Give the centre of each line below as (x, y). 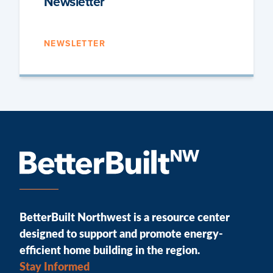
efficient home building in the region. (110, 250)
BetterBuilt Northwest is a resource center (125, 217)
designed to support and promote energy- (121, 233)
